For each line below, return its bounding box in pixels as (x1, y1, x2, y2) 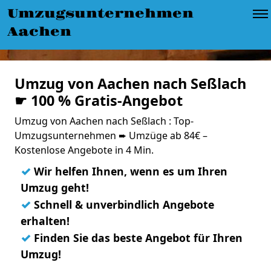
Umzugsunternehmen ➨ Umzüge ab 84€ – (15, 129, 207, 142)
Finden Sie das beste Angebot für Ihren (31, 230, 243, 245)
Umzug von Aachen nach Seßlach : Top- (15, 114, 194, 128)
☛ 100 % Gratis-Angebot (15, 91, 183, 110)
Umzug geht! (21, 180, 89, 195)
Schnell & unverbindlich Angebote (31, 197, 214, 212)
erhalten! (21, 214, 70, 228)
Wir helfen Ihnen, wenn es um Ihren (31, 164, 227, 178)
